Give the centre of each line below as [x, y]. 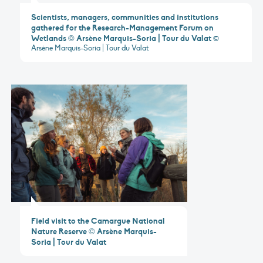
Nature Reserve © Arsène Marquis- [94, 231]
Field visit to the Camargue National [98, 220]
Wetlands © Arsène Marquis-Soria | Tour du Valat [122, 38]
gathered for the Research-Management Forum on [123, 28]
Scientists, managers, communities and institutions [125, 17]
